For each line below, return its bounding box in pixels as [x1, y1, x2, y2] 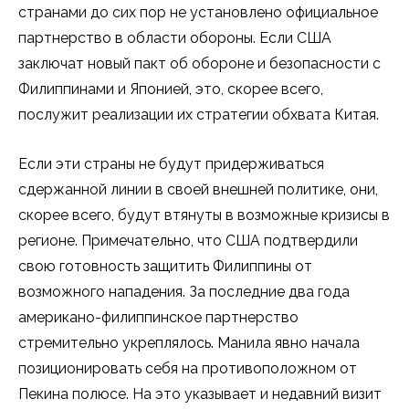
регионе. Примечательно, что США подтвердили [18, 232, 358, 250]
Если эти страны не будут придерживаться [18, 155, 324, 173]
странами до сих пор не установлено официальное [18, 4, 378, 22]
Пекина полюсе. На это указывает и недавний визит [18, 385, 382, 404]
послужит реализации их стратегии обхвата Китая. [18, 106, 379, 124]
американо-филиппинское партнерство [18, 309, 299, 327]
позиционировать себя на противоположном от [18, 360, 357, 378]
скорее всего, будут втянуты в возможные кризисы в [18, 206, 390, 225]
